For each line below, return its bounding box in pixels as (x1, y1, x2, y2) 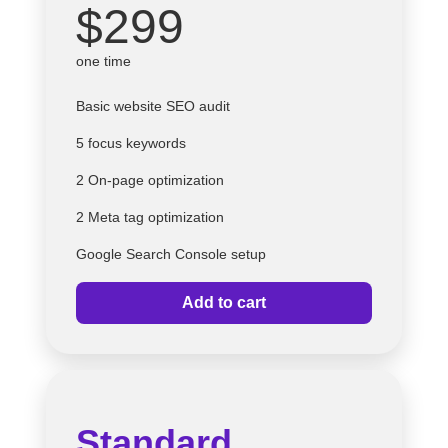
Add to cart (182, 293, 266, 311)
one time (76, 52, 131, 69)
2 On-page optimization (76, 171, 224, 188)
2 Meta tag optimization (76, 208, 224, 225)
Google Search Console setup (76, 245, 266, 262)
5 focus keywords (76, 134, 186, 151)
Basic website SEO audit (76, 97, 230, 114)
